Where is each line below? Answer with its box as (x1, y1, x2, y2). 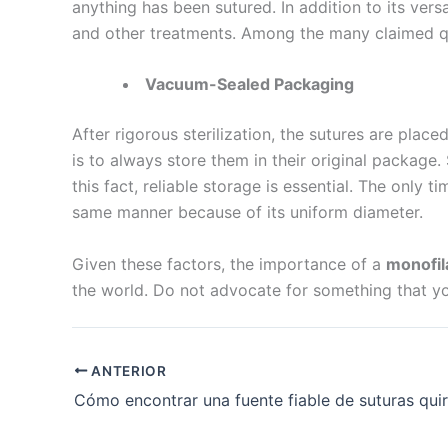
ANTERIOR (87, 362, 167, 379)
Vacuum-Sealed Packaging (145, 74, 354, 95)
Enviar (375, 319, 426, 340)
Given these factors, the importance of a (72, 253, 386, 274)
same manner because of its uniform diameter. (72, 202, 423, 223)
